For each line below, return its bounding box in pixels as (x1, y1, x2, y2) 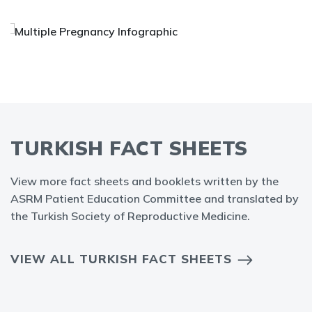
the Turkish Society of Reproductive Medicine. (10, 209, 250, 223)
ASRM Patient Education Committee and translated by (10, 192, 299, 205)
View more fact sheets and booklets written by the (10, 174, 279, 188)
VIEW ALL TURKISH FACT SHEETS (10, 251, 232, 266)
